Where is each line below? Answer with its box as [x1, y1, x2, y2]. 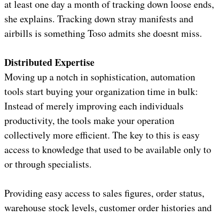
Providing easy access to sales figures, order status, [4, 186, 204, 200]
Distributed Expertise [4, 55, 94, 70]
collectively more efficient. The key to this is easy [4, 128, 200, 142]
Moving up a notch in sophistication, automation [4, 70, 195, 84]
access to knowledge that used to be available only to [4, 143, 211, 156]
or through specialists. [4, 157, 92, 171]
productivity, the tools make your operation [4, 114, 174, 127]
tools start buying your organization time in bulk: [4, 85, 198, 98]
